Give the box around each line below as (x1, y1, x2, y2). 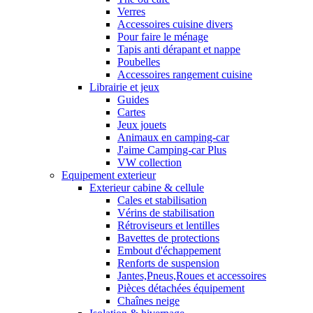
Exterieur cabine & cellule (89, 182, 204, 194)
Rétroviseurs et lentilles (117, 219, 219, 232)
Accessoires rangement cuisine (117, 68, 252, 81)
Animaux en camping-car (117, 131, 229, 144)
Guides (117, 94, 149, 106)
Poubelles (117, 56, 160, 68)
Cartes (117, 106, 145, 119)
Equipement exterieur (61, 169, 156, 182)
